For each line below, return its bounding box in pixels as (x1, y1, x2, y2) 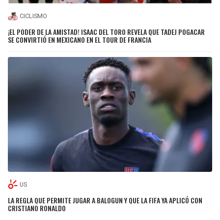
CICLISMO (20, 12, 47, 20)
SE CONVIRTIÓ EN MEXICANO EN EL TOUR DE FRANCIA (8, 34, 151, 45)
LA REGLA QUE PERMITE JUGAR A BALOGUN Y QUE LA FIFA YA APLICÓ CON (8, 194, 202, 205)
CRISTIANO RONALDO (8, 202, 66, 213)
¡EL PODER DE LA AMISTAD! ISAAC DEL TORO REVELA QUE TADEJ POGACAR (8, 27, 205, 37)
